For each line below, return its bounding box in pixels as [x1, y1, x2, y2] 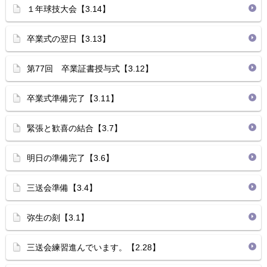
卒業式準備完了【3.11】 [27, 94, 119, 103]
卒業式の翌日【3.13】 [27, 34, 110, 44]
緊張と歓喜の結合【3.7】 [27, 123, 122, 133]
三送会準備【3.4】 [27, 183, 97, 193]
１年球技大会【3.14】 [27, 4, 110, 14]
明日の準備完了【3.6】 [27, 153, 114, 163]
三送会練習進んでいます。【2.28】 [27, 243, 160, 252]
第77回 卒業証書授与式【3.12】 [27, 64, 153, 73]
